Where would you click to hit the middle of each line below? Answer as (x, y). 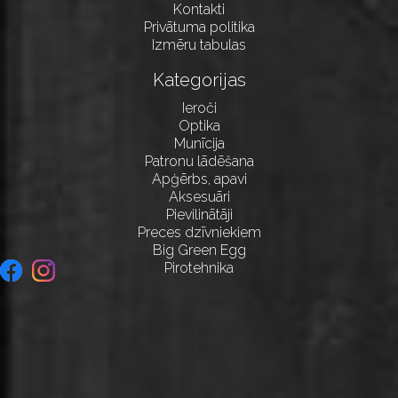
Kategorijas (199, 80)
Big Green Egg (199, 250)
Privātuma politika (199, 27)
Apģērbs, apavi (199, 179)
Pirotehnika (199, 267)
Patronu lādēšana (199, 161)
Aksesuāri (199, 196)
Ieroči (199, 107)
